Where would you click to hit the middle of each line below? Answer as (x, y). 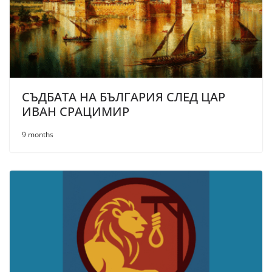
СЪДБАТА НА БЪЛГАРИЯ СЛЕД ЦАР (124, 97)
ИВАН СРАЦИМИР (76, 111)
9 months (38, 134)
